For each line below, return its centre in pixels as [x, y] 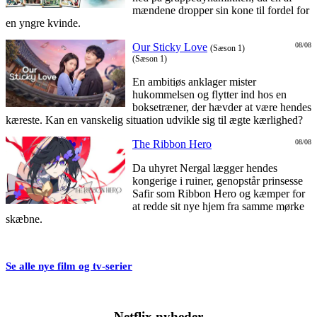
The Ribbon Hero [172, 144]
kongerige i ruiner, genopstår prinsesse [218, 181]
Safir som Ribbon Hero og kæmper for [219, 194]
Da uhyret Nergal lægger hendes [205, 168]
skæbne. [24, 219]
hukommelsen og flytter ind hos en [209, 95]
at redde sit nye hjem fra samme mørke [218, 207]
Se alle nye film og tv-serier [69, 266]
